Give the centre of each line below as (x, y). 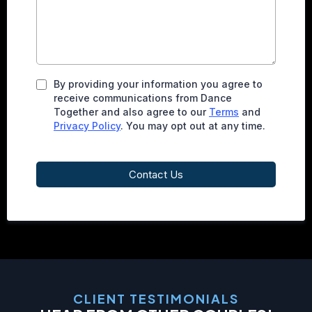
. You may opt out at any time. (193, 126)
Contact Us (156, 174)
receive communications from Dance (143, 98)
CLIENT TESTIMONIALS (156, 298)
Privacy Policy (87, 126)
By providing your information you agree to (158, 84)
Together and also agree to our (131, 112)
